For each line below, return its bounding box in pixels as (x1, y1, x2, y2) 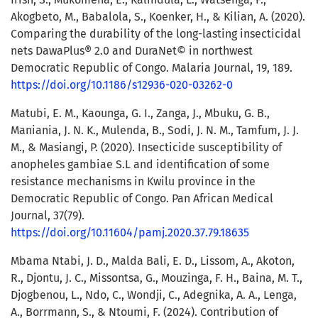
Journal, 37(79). (11, 209, 84, 223)
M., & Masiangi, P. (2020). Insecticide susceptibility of (11, 141, 282, 155)
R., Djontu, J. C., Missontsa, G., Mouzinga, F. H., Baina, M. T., (11, 271, 302, 285)
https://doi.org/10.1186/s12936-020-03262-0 (11, 78, 233, 92)
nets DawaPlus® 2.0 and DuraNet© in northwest (11, 44, 253, 58)
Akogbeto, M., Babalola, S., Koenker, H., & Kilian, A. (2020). (11, 10, 305, 24)
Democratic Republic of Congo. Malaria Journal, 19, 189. (11, 61, 292, 75)
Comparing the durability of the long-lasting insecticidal (11, 27, 301, 41)
